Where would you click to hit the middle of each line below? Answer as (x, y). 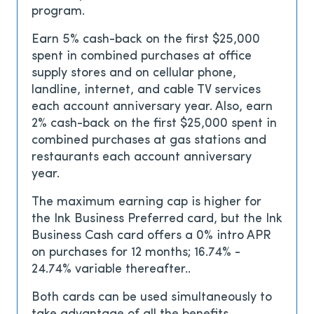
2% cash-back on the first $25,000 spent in (154, 124)
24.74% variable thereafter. (110, 270)
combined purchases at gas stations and (149, 141)
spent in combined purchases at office (142, 57)
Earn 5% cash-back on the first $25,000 (146, 40)
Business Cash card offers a (114, 236)
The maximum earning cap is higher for (146, 203)
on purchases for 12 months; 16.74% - (136, 253)
